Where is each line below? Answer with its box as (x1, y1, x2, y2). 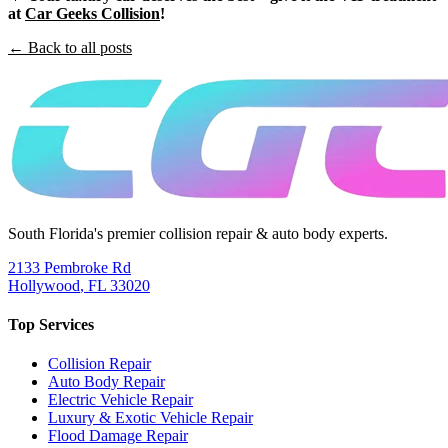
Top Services (8, 315, 94, 333)
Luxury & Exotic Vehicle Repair (48, 409, 253, 427)
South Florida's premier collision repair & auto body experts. (8, 224, 388, 242)
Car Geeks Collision (25, 4, 160, 22)
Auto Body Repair (48, 373, 165, 391)
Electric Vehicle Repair (48, 391, 193, 409)
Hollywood (8, 276, 80, 294)
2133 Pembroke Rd (8, 258, 131, 276)
